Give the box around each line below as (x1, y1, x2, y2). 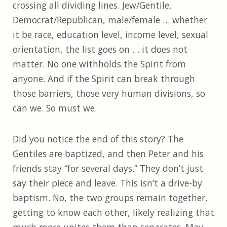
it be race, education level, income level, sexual (13, 28, 208, 41)
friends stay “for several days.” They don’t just (13, 162, 203, 175)
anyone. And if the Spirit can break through (13, 72, 195, 85)
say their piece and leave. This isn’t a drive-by (13, 177, 202, 190)
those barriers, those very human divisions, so (13, 87, 205, 100)
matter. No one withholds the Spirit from (13, 58, 186, 70)
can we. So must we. (13, 102, 97, 115)
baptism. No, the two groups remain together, (13, 192, 208, 204)
